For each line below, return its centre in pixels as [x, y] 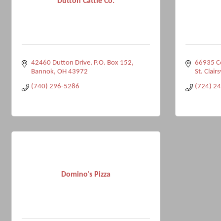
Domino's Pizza [86, 174]
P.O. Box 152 [112, 63]
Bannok [42, 72]
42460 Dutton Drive [60, 63]
